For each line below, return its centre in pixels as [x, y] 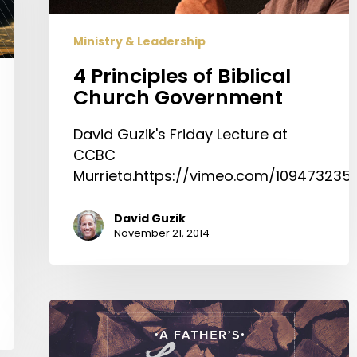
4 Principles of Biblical [182, 76]
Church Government [178, 98]
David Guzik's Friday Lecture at [180, 135]
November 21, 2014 [162, 233]
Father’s [77, 330]
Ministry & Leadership [139, 42]
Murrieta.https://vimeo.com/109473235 [212, 176]
